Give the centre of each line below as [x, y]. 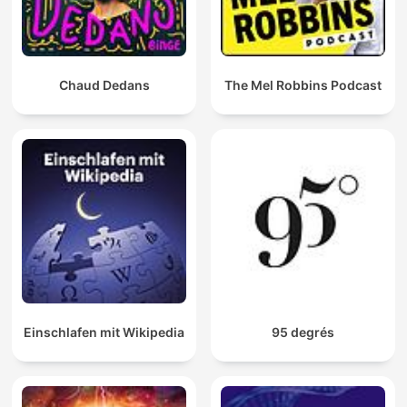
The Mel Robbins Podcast [303, 85]
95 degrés [303, 333]
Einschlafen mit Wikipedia [104, 333]
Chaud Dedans [104, 85]
